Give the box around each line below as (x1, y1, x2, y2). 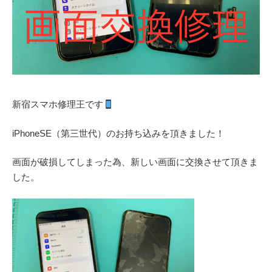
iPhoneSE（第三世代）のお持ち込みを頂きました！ (12, 127, 225, 138)
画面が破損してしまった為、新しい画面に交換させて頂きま (12, 157, 258, 167)
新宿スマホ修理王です (12, 99, 103, 109)
